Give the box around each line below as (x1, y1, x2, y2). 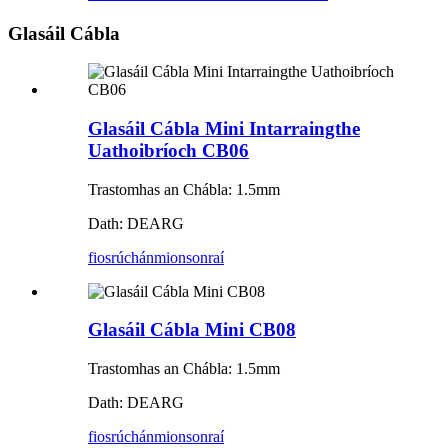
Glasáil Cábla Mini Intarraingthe (88, 117, 360, 139)
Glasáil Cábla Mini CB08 (88, 319, 296, 341)
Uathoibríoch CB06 (88, 139, 249, 161)
